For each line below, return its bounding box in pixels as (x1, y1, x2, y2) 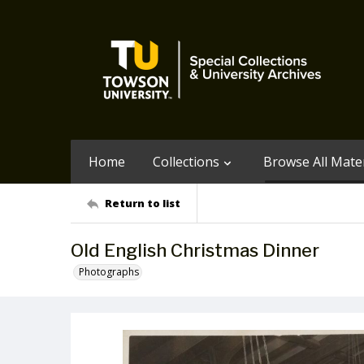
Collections (153, 153, 219, 171)
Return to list (105, 195, 180, 210)
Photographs (79, 265, 139, 279)
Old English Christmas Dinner (71, 240, 319, 261)
